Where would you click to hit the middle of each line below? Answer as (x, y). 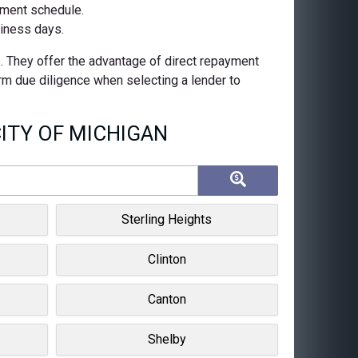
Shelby (167, 339)
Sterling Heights (167, 219)
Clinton (167, 259)
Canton (167, 299)
